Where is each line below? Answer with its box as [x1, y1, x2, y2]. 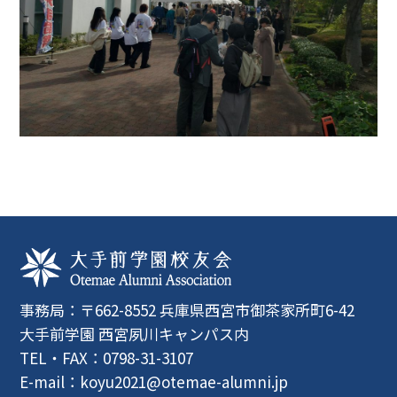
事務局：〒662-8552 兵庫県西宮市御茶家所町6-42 [19, 298, 355, 321]
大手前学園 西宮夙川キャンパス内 [19, 322, 250, 345]
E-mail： [19, 370, 81, 393]
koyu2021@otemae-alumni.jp [80, 370, 289, 393]
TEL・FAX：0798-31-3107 [19, 346, 194, 369]
